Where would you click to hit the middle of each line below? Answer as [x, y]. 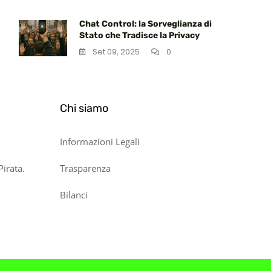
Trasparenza [85, 168]
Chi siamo [84, 108]
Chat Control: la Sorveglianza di [145, 24]
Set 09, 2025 [116, 52]
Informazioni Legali [100, 142]
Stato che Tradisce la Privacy [139, 35]
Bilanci [73, 195]
